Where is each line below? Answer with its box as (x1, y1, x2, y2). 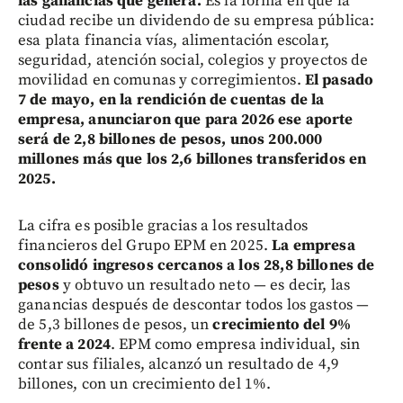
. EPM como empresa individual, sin (110, 334, 361, 354)
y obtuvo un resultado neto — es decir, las (62, 274, 351, 295)
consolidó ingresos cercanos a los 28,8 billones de (18, 255, 375, 275)
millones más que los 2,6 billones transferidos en (18, 148, 367, 169)
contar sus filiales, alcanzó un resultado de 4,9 (18, 354, 340, 374)
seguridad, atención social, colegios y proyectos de (18, 49, 369, 70)
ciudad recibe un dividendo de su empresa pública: (18, 10, 375, 31)
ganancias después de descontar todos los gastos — (18, 294, 370, 315)
